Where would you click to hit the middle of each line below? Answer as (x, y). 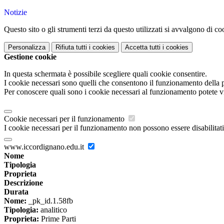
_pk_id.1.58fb (50, 201)
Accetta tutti (143, 47)
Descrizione (23, 183)
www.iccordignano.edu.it (45, 147)
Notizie (15, 12)
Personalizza (27, 47)
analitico (53, 210)
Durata (16, 192)
